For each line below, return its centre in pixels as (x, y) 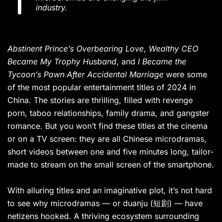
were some (185, 75)
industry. (52, 8)
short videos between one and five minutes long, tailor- (111, 152)
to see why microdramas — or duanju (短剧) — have (105, 203)
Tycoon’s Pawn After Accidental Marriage (85, 75)
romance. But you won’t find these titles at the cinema (108, 126)
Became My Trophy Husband (62, 62)
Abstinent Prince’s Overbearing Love (76, 49)
